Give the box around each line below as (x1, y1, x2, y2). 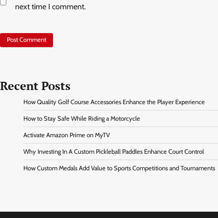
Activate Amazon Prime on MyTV (23, 131, 110, 139)
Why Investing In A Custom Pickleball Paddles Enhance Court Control (23, 148, 204, 156)
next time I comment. (15, 1, 86, 11)
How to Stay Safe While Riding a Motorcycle (23, 115, 140, 123)
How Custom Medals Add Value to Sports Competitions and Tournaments (23, 164, 215, 172)
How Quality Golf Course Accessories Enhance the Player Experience (23, 98, 205, 106)
